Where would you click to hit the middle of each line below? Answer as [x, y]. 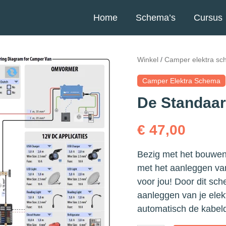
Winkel [148, 60]
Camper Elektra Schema [181, 81]
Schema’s [155, 18]
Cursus [208, 18]
